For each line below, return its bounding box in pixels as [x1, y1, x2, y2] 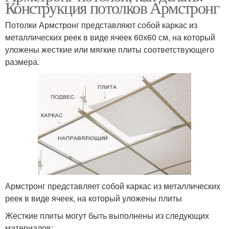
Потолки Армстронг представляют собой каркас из [5, 18, 197, 31]
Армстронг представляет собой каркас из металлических [5, 179, 220, 192]
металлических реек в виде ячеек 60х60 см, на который [5, 31, 215, 43]
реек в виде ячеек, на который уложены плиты [5, 192, 182, 204]
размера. [5, 55, 39, 67]
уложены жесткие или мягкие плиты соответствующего [5, 43, 214, 55]
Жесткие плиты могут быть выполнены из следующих [5, 209, 209, 221]
